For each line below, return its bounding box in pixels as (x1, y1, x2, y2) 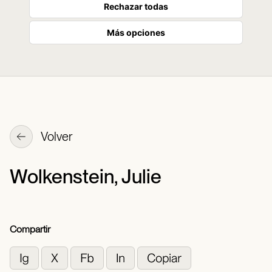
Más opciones (107, 27, 165, 38)
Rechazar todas (104, 1, 168, 12)
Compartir (10, 223, 50, 235)
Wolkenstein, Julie (10, 165, 161, 188)
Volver (39, 129, 73, 144)
